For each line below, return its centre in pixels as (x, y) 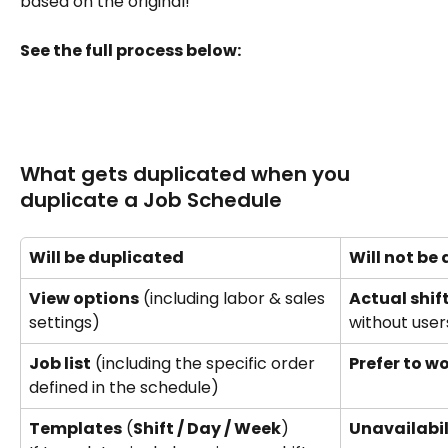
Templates (75, 428)
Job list (60, 363)
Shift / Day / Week (207, 428)
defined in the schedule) (124, 387)
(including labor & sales (234, 298)
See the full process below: (130, 50)
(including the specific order (205, 363)
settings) (66, 322)
